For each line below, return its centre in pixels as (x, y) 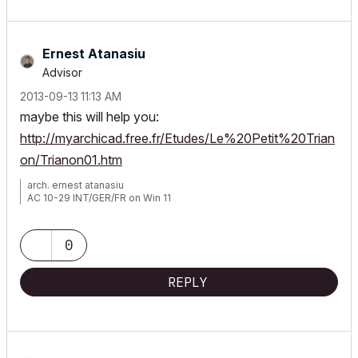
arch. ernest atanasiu (76, 185)
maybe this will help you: (89, 117)
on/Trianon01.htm (71, 160)
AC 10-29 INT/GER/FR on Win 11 (99, 198)
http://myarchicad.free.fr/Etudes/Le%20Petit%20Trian (177, 138)
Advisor (62, 72)
